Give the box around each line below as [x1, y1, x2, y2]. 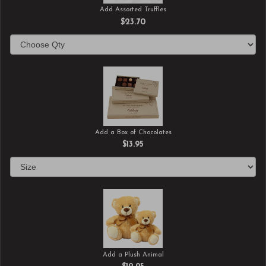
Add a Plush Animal [102, 251, 164, 258]
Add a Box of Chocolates [94, 129, 172, 136]
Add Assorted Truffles [100, 7, 166, 14]
